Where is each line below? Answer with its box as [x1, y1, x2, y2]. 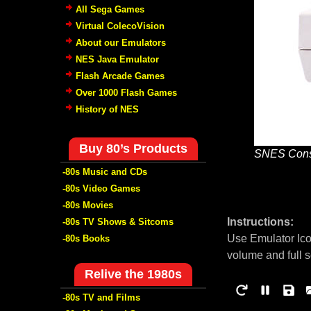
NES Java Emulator [76, 53, 159, 65]
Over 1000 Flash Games [76, 87, 177, 98]
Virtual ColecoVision [76, 20, 165, 31]
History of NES [76, 103, 139, 115]
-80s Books [62, 233, 110, 244]
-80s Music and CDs [62, 166, 147, 177]
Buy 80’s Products [79, 141, 187, 155]
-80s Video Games [62, 183, 140, 194]
